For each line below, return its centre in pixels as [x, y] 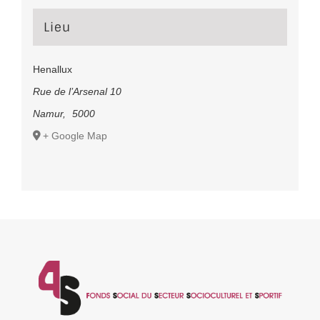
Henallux [52, 70]
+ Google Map [75, 136]
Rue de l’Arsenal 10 [77, 92]
